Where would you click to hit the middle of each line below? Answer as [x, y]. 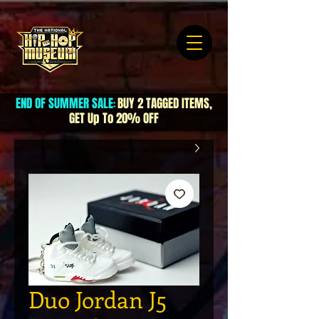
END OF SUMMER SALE [64, 104]
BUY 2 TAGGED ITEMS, [165, 104]
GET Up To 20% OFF [114, 119]
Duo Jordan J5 [98, 299]
